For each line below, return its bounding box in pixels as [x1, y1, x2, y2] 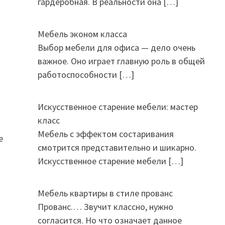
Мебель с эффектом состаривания [37, 128, 174, 140]
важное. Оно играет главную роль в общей [37, 55, 205, 67]
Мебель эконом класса [37, 28, 127, 40]
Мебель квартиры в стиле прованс [37, 187, 173, 199]
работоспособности [37, 69, 119, 80]
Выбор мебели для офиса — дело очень [37, 42, 195, 53]
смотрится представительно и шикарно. [37, 142, 196, 153]
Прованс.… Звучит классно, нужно [37, 201, 173, 212]
